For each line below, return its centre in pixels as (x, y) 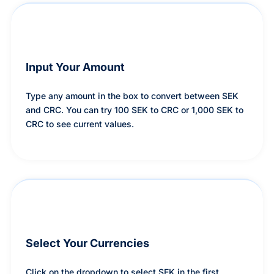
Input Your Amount (75, 67)
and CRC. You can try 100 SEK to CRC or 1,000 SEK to (134, 110)
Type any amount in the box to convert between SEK (132, 96)
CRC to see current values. (80, 124)
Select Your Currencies (87, 243)
